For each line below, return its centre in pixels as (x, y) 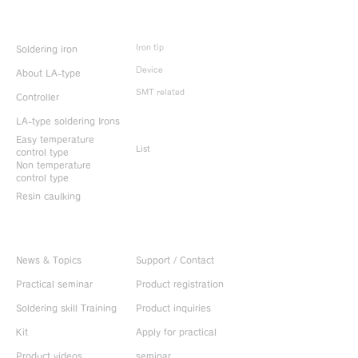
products (209, 131)
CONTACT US (164, 237)
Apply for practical (176, 332)
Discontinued (163, 131)
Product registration (180, 284)
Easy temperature (55, 139)
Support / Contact (175, 260)
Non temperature (54, 165)
